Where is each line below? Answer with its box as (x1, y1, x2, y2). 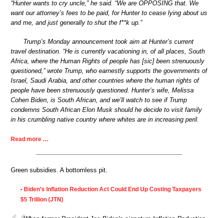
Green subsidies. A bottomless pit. (11, 166, 108, 174)
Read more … (11, 135, 49, 143)
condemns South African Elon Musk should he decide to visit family (11, 106, 202, 114)
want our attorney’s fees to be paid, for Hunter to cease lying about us (11, 9, 207, 17)
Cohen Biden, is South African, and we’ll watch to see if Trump (11, 96, 187, 104)
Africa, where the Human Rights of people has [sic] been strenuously (11, 57, 204, 65)
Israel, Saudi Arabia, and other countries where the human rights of (11, 77, 199, 85)
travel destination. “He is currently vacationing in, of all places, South (11, 48, 205, 55)
